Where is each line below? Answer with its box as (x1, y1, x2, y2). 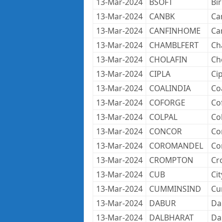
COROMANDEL (149, 140, 203, 151)
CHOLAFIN (149, 54, 187, 65)
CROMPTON (149, 155, 193, 166)
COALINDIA (149, 83, 191, 94)
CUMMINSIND (149, 183, 201, 194)
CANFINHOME (149, 25, 201, 36)
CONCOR (149, 126, 182, 137)
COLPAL (149, 111, 177, 122)
